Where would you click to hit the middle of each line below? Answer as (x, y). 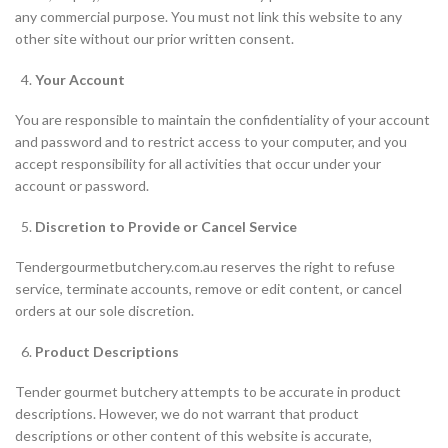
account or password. (82, 185)
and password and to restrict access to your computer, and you (211, 141)
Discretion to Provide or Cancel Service (166, 226)
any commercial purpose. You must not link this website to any (208, 16)
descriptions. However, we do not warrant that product (187, 413)
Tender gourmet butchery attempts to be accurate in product (208, 391)
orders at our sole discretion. (104, 310)
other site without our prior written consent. (154, 38)
